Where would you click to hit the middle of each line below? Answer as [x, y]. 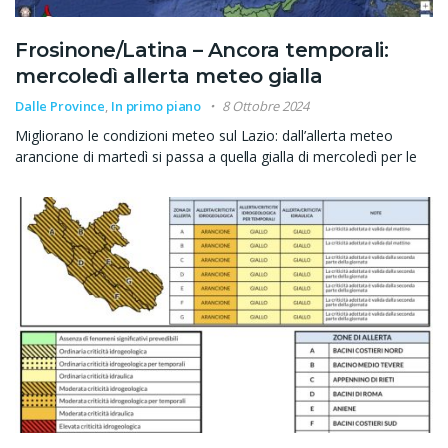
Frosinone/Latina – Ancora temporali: [201, 50]
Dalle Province [60, 106]
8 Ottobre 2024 [266, 106]
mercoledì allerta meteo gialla [168, 76]
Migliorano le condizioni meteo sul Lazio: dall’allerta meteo [204, 136]
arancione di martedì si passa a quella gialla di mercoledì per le [216, 157]
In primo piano [156, 106]
